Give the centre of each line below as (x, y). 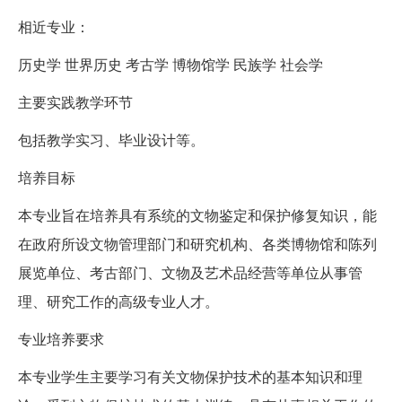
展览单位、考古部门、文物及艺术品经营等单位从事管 (190, 273)
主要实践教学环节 (75, 102)
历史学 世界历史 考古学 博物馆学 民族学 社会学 (170, 65)
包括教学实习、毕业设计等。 (111, 140)
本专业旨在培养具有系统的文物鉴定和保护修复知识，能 (197, 215)
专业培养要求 (61, 339)
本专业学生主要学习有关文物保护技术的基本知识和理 (190, 377)
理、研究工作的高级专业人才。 (118, 301)
